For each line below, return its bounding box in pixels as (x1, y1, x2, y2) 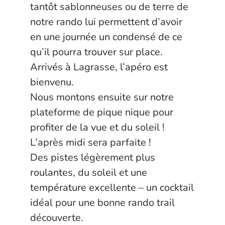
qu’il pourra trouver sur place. (30, 45, 163, 59)
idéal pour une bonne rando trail (30, 196, 175, 209)
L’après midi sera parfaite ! (30, 136, 151, 149)
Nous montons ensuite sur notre (30, 90, 174, 104)
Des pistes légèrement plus (30, 151, 155, 164)
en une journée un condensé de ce (30, 30, 182, 44)
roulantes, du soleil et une (30, 166, 147, 179)
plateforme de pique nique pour (30, 105, 173, 119)
